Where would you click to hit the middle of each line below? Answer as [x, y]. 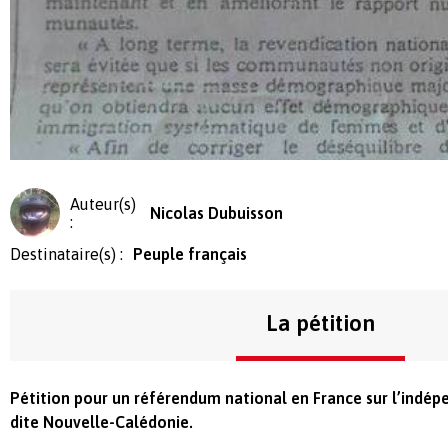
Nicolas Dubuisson [216, 212]
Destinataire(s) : [66, 253]
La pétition [320, 322]
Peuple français [190, 253]
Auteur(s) [103, 203]
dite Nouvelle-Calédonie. [101, 421]
